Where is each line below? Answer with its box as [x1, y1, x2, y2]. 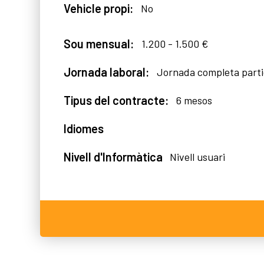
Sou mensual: [64, 37, 134, 51]
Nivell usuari [170, 150, 225, 163]
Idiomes [64, 121, 104, 136]
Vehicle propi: [64, 1, 134, 15]
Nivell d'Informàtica [64, 150, 163, 164]
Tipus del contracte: [64, 93, 169, 107]
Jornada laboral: [64, 65, 150, 79]
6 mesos [176, 94, 212, 107]
